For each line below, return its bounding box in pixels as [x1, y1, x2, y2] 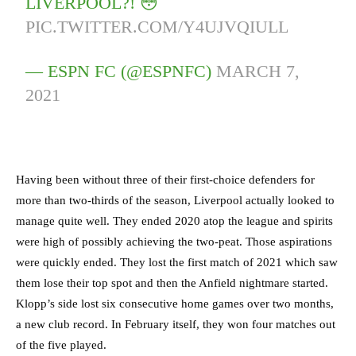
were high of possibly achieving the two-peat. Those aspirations [16, 235, 332, 249]
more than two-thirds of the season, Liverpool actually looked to [16, 194, 335, 207]
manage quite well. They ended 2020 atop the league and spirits [16, 215, 333, 228]
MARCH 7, [216, 61, 300, 82]
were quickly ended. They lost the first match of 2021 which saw [16, 256, 338, 269]
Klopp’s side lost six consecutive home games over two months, [16, 297, 334, 311]
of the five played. [16, 339, 110, 352]
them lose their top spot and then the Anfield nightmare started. [16, 277, 328, 290]
